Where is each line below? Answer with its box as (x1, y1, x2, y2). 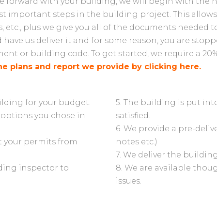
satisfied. (116, 110, 150, 120)
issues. (116, 176, 141, 186)
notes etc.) (116, 137, 157, 146)
